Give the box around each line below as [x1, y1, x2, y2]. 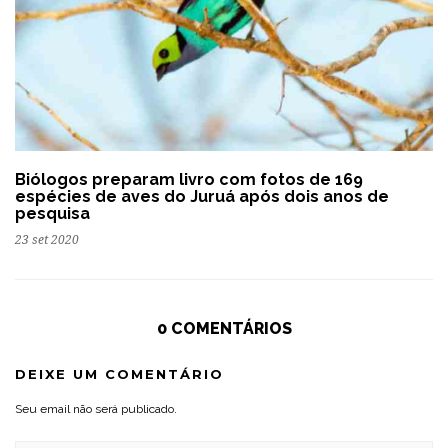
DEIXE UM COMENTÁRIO [15, 366, 224, 383]
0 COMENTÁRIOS [156, 319, 292, 339]
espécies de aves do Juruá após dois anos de [15, 187, 389, 207]
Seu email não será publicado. [15, 402, 177, 417]
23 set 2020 [15, 233, 79, 248]
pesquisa [15, 204, 90, 224]
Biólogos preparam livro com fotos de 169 [15, 170, 363, 190]
